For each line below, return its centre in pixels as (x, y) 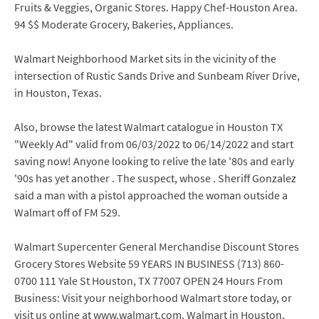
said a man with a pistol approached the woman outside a (151, 195)
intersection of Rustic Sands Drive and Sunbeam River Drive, (157, 75)
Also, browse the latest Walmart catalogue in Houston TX (148, 127)
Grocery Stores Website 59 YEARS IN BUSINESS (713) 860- (149, 263)
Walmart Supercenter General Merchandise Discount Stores (157, 246)
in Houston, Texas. (58, 93)
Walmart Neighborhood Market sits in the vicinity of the (145, 58)
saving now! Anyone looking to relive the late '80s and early (154, 161)
